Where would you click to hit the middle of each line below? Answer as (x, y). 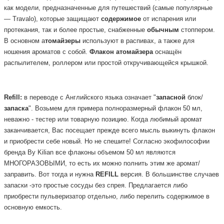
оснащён (167, 52)
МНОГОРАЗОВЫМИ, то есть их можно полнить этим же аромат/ (102, 164)
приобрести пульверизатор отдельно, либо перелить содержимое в (107, 197)
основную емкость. (33, 208)
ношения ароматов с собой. (47, 52)
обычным (163, 30)
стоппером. (197, 30)
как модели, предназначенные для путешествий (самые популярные (108, 8)
